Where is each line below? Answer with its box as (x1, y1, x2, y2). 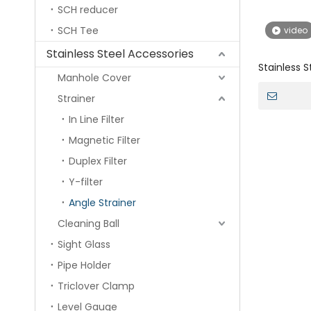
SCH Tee (58, 24, 99, 38)
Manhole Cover (58, 71, 131, 85)
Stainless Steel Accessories (47, 46, 194, 62)
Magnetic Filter (69, 133, 140, 148)
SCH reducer (58, 3, 118, 17)
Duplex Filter (69, 154, 127, 169)
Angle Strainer (69, 196, 136, 210)
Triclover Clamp (58, 279, 135, 294)
